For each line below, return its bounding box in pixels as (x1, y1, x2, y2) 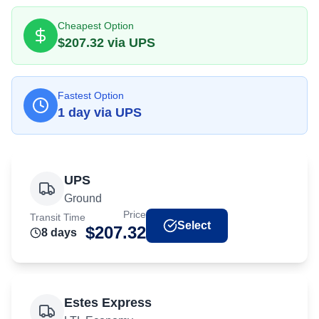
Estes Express (64, 296, 152, 310)
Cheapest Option (58, 20, 134, 31)
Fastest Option (58, 90, 124, 101)
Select (177, 219, 211, 231)
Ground (64, 192, 102, 204)
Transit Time (30, 211, 85, 223)
